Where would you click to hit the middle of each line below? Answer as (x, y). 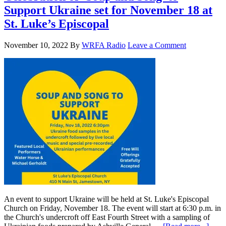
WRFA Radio (104, 45)
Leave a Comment (157, 45)
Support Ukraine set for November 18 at (108, 10)
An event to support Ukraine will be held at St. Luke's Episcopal (106, 199)
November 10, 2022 (36, 45)
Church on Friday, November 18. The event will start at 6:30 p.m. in (112, 208)
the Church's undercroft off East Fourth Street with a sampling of (107, 217)
